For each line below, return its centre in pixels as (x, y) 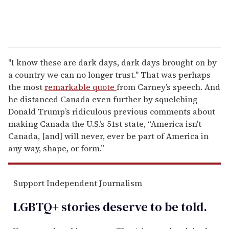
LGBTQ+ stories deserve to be (96, 207)
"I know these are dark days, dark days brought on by (112, 62)
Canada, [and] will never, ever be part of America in (108, 136)
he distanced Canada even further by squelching (103, 99)
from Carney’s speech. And (168, 87)
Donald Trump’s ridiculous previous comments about (112, 111)
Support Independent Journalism (78, 183)
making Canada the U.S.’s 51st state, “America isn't (105, 123)
